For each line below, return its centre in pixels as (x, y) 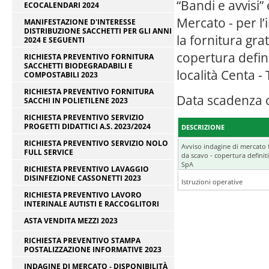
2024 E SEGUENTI (54, 40)
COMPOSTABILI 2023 (61, 75)
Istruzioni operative (212, 182)
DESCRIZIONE (203, 127)
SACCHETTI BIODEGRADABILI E (78, 66)
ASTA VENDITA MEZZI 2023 (71, 221)
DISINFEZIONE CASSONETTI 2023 (83, 178)
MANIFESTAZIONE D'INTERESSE (80, 22)
